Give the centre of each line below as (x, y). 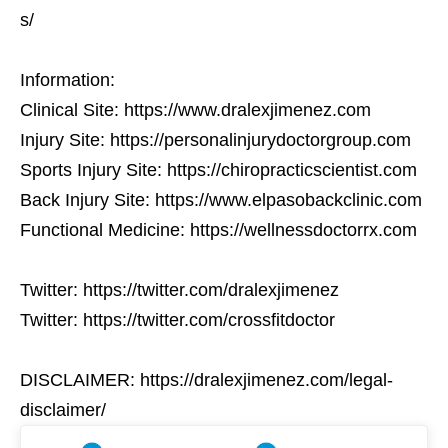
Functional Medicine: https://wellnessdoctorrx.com (218, 229)
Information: (67, 79)
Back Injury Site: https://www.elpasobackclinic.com (221, 199)
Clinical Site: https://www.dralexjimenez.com (195, 109)
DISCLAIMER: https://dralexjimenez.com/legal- (206, 379)
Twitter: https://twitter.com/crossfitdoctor (177, 319)
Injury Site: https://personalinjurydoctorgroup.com (215, 139)
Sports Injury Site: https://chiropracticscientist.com (218, 169)
